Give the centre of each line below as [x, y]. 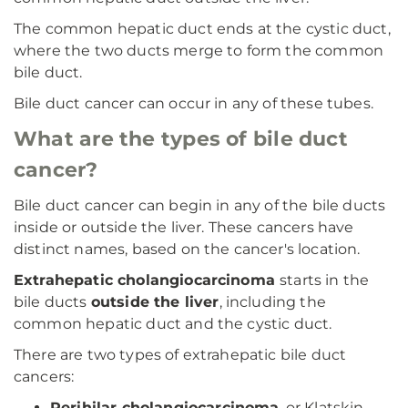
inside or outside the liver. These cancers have [184, 227]
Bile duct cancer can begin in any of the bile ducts [200, 205]
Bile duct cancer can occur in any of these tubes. [194, 103]
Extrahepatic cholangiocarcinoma [147, 280]
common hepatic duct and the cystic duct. [173, 324]
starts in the [325, 280]
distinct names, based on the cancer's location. [187, 249]
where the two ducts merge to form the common [199, 51]
